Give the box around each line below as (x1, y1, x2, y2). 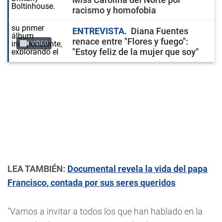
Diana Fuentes (131, 26, 188, 36)
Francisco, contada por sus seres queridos (7, 177, 175, 188)
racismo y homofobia (72, 5, 156, 15)
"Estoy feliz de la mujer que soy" (72, 47, 199, 57)
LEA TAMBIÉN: (7, 164, 65, 174)
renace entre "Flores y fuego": (72, 36, 188, 47)
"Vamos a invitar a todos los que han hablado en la (7, 206, 203, 217)
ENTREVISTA (72, 26, 124, 36)
